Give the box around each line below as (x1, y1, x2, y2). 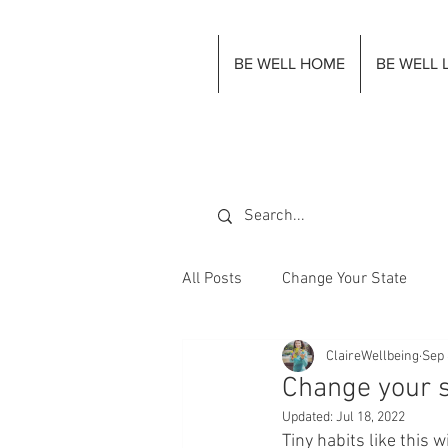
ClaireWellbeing (326, 347, 419, 365)
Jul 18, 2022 (336, 409, 405, 426)
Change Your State (282, 269, 407, 289)
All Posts (182, 269, 242, 289)
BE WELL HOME (234, 55, 345, 72)
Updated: (282, 409, 336, 426)
